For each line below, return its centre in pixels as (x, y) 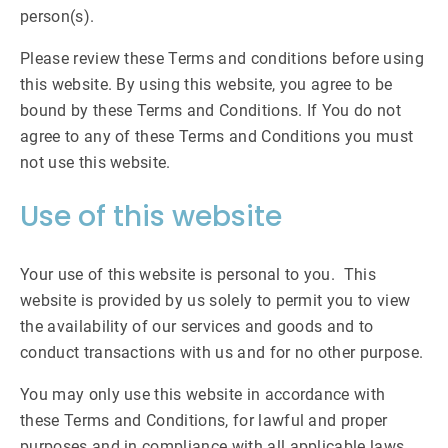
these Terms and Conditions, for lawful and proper (204, 420)
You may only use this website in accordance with (203, 394)
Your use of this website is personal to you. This (198, 274)
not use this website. (95, 162)
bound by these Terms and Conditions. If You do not (211, 110)
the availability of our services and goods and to (197, 326)
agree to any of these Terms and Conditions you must (217, 136)
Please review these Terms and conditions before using (222, 58)
